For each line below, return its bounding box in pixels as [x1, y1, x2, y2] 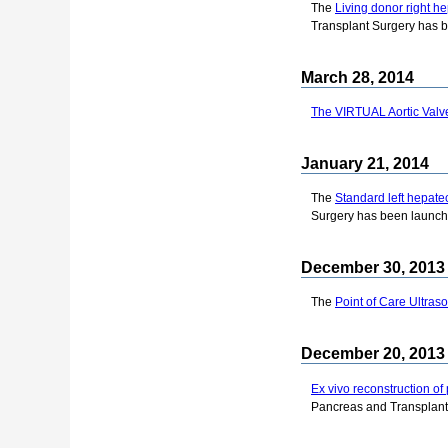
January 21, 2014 [301, 154, 429, 172]
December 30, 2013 [301, 258, 445, 276]
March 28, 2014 [301, 68, 414, 86]
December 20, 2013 [301, 345, 445, 363]
